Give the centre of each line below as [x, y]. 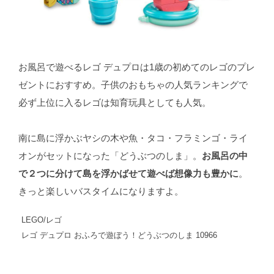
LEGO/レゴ [41, 220]
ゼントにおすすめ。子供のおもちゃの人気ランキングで [133, 85]
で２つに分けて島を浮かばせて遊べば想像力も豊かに [128, 174]
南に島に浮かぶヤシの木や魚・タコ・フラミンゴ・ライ [133, 139]
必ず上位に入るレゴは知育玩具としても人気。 [114, 103]
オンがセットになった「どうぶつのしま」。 [110, 156]
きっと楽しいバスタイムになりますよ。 [101, 192]
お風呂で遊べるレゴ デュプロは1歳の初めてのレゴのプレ [136, 68]
